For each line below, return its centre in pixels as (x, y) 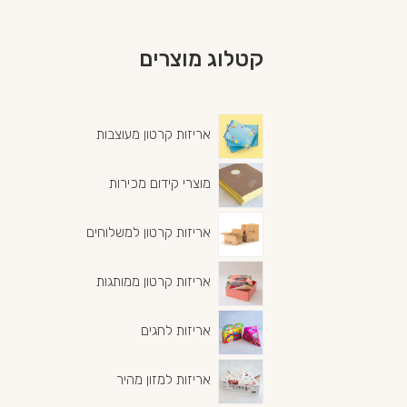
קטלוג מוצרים (201, 59)
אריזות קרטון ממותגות (154, 282)
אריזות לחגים (176, 331)
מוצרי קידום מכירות (160, 184)
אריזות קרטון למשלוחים (149, 233)
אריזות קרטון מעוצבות (154, 135)
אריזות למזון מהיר (164, 380)
